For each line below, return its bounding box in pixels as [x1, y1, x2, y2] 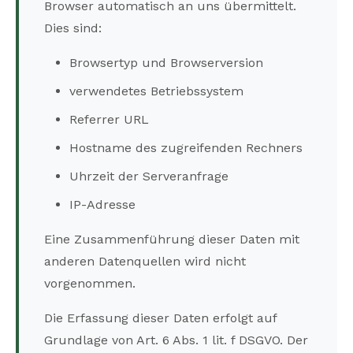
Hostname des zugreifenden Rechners [69, 140, 303, 156]
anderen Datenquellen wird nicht [44, 254, 246, 269]
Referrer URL [69, 112, 149, 128]
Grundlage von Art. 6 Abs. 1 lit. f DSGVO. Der [44, 333, 308, 348]
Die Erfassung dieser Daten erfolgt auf [44, 310, 277, 326]
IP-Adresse [69, 197, 136, 213]
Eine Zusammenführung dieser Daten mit [44, 232, 299, 247]
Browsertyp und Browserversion [69, 55, 263, 71]
